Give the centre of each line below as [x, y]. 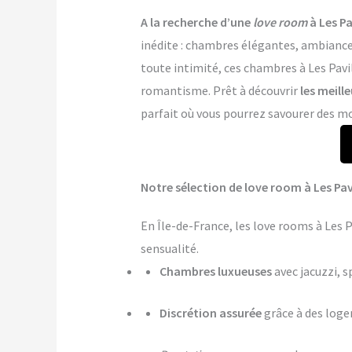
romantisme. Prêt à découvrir [220, 91]
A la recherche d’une [196, 22]
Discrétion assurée [210, 313]
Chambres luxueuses [215, 271]
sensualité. [169, 249]
